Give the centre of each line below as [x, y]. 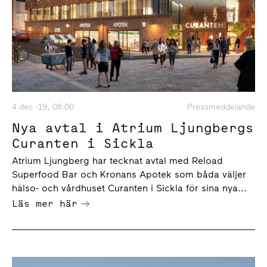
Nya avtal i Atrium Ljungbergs [133, 127]
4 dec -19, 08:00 [43, 107]
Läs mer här [45, 203]
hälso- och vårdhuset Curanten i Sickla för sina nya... [129, 188]
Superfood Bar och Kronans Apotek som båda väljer [129, 174]
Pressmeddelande [221, 107]
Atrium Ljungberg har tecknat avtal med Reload [117, 160]
